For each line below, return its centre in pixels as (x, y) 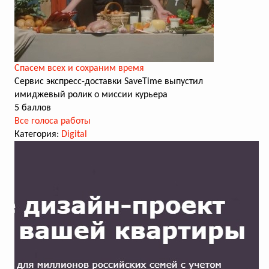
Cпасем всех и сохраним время (79, 68)
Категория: (38, 134)
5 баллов (33, 108)
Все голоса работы (53, 121)
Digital (74, 134)
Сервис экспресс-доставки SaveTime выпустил (109, 82)
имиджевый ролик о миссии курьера (91, 95)
